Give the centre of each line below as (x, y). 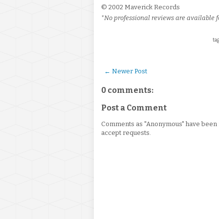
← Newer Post (126, 71)
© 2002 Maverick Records (141, 7)
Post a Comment (134, 108)
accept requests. (126, 133)
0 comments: (127, 90)
